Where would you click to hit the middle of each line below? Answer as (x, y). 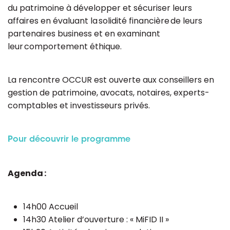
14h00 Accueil (51, 207)
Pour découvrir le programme (69, 140)
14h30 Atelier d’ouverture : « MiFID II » (96, 219)
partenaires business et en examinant (84, 34)
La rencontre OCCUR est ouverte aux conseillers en (111, 80)
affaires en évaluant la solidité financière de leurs (105, 21)
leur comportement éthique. (65, 46)
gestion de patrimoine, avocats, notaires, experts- (109, 93)
